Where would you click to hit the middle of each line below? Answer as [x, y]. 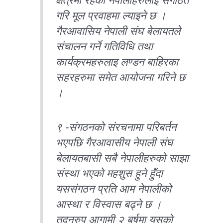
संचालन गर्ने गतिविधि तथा [105, 46]
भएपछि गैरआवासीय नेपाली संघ [114, 143]
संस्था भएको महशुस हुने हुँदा [110, 173]
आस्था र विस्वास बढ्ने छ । [109, 204]
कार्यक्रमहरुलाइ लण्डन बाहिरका [117, 62]
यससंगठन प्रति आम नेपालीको [114, 189]
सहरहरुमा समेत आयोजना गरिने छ [121, 77]
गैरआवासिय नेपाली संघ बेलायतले [118, 31]
